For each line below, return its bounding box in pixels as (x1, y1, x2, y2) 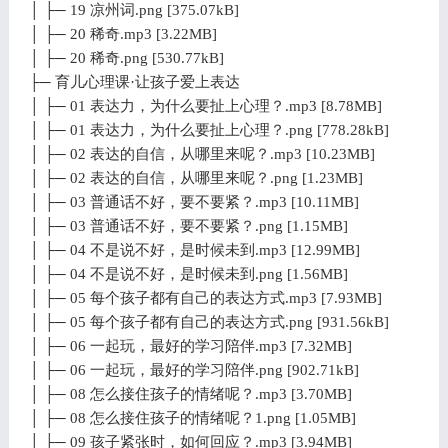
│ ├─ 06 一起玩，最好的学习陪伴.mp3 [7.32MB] (28, 337, 352, 354)
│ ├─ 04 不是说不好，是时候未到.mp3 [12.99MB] (28, 241, 360, 258)
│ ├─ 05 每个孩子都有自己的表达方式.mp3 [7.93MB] (28, 289, 382, 306)
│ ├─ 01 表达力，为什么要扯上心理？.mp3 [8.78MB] (28, 97, 382, 114)
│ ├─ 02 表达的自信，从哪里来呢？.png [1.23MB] (28, 169, 363, 186)
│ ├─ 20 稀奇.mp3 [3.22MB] (28, 25, 217, 42)
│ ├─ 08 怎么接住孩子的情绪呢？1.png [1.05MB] (28, 409, 356, 426)
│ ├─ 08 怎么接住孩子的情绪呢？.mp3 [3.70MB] (28, 385, 352, 402)
